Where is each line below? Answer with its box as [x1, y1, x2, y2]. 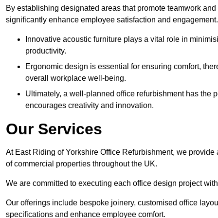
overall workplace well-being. [25, 74, 126, 83]
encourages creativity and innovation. [25, 101, 154, 110]
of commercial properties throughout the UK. [6, 160, 157, 168]
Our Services [6, 120, 102, 138]
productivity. [25, 47, 66, 55]
